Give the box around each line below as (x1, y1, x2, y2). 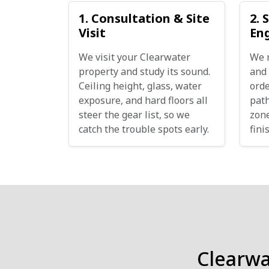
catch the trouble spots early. (79, 122, 209, 136)
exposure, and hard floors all (79, 94, 208, 107)
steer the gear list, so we (79, 108, 190, 121)
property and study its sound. (79, 65, 210, 78)
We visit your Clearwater (79, 50, 190, 64)
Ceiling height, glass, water (79, 79, 202, 92)
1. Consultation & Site (79, 10, 210, 26)
